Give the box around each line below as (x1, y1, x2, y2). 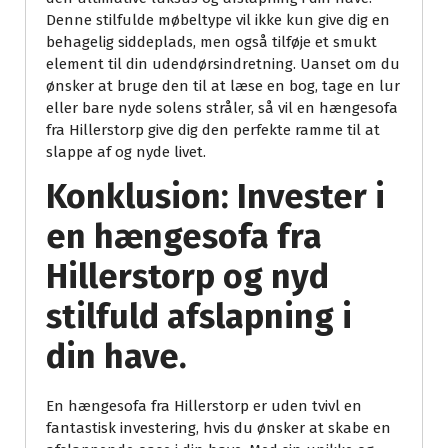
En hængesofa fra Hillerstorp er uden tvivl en (46, 397, 362, 416)
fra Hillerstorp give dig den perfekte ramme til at (46, 121, 380, 140)
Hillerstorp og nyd (46, 256, 329, 298)
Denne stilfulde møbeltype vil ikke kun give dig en (46, 11, 390, 30)
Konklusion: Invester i (46, 176, 385, 218)
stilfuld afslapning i (46, 296, 352, 338)
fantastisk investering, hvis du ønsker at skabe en (46, 419, 391, 438)
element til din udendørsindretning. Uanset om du (46, 55, 400, 74)
